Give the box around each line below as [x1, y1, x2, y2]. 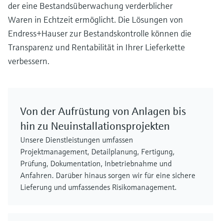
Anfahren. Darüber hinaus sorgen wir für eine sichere [20, 170, 195, 180]
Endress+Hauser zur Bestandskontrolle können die [8, 28, 191, 39]
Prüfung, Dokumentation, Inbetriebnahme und [20, 158, 172, 168]
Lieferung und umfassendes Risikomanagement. [20, 182, 177, 192]
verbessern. [8, 55, 49, 67]
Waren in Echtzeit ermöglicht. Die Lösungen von [8, 14, 183, 25]
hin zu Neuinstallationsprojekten [20, 119, 170, 133]
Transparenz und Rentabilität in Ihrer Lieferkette [8, 41, 185, 53]
